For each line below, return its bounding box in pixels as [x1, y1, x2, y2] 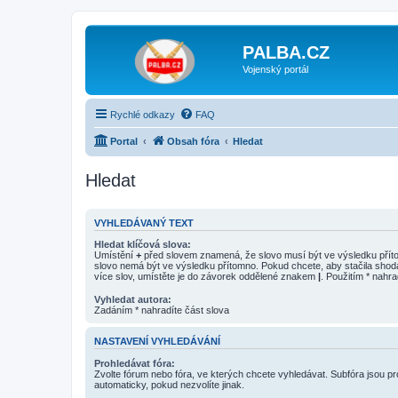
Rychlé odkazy [110, 108, 175, 120]
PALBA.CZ [243, 43, 330, 62]
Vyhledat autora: [94, 294, 171, 306]
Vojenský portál [243, 64, 308, 75]
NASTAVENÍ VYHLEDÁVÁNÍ [94, 336, 220, 347]
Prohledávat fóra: [94, 357, 175, 369]
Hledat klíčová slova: [94, 239, 191, 250]
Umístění [94, 250, 136, 260]
